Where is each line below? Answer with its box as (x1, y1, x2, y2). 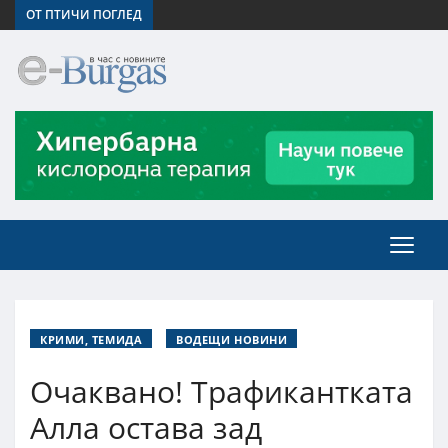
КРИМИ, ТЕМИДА (40, 331, 143, 347)
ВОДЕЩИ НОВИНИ (176, 331, 288, 347)
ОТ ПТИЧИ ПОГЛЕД (26, 6, 142, 23)
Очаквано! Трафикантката (30, 370, 413, 412)
